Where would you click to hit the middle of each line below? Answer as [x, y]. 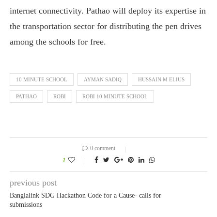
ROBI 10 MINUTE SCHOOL [115, 96]
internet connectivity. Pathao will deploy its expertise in [108, 10]
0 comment [103, 148]
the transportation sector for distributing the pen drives [106, 26]
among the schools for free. [58, 41]
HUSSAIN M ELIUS [161, 79]
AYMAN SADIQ [103, 79]
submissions [26, 204]
